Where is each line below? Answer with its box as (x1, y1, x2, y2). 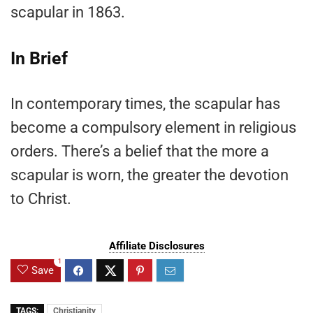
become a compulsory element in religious (10, 119, 296, 137)
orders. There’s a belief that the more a (10, 143, 269, 161)
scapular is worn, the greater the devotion (10, 166, 289, 184)
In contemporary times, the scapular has (10, 95, 280, 113)
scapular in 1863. (10, 3, 125, 22)
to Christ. (10, 190, 71, 208)
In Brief (10, 48, 68, 69)
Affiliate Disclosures (108, 240, 205, 253)
